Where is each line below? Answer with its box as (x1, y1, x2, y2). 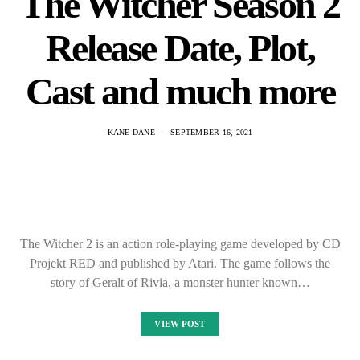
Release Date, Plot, (45, 27, 315, 69)
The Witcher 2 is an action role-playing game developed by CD (19, 237, 341, 251)
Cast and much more (25, 70, 335, 112)
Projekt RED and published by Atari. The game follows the (30, 256, 330, 270)
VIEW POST (154, 319, 206, 329)
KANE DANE (107, 128, 155, 137)
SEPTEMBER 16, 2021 (170, 128, 253, 137)
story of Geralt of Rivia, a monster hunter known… (50, 276, 310, 289)
